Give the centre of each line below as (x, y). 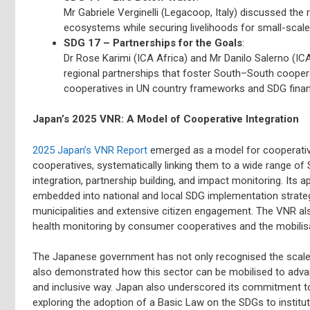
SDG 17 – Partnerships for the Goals (153, 43)
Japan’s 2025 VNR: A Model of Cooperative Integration (166, 119)
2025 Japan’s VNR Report (90, 150)
